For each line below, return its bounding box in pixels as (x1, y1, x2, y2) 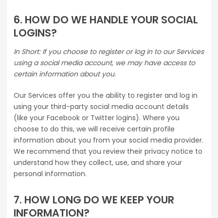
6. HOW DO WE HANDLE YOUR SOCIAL (14, 13, 198, 27)
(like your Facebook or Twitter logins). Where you (14, 113, 180, 123)
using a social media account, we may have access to (14, 58, 195, 68)
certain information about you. (14, 69, 116, 79)
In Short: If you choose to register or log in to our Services (14, 47, 204, 57)
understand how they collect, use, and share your (14, 158, 182, 168)
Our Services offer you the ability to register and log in (14, 91, 198, 101)
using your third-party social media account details (14, 102, 189, 112)
